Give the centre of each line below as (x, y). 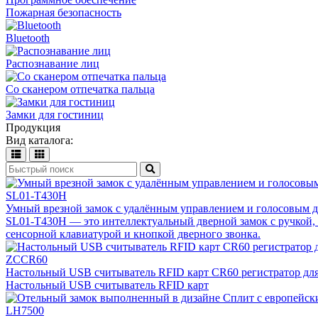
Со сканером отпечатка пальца (80, 89)
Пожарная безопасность (64, 12)
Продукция (33, 127)
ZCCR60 (27, 259)
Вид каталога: (39, 140)
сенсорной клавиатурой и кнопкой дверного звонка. (133, 234)
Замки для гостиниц (55, 114)
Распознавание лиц (53, 63)
